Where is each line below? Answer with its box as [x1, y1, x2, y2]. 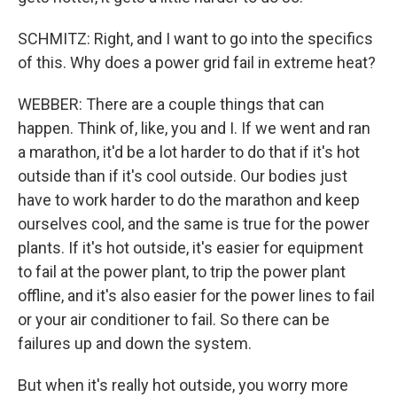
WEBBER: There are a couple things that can [18, 95, 324, 113]
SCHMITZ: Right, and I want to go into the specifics [18, 29, 373, 48]
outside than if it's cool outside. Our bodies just [18, 167, 347, 185]
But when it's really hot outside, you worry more [18, 376, 348, 394]
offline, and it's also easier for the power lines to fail [18, 286, 375, 305]
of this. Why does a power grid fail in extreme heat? [18, 53, 376, 72]
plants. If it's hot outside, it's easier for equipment [18, 238, 363, 257]
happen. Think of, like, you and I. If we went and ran [18, 119, 370, 137]
